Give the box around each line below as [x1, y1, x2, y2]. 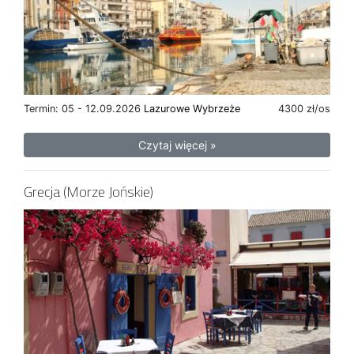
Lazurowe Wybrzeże [144, 103, 240, 115]
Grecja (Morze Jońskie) [24, 181, 153, 203]
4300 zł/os [278, 103, 330, 115]
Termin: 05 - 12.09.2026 [24, 103, 144, 115]
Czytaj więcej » [137, 138, 217, 153]
